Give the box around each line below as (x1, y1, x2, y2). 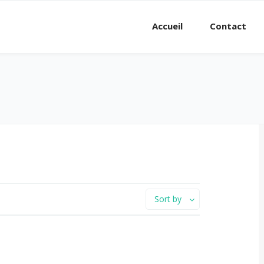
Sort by (154, 193, 181, 204)
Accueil (152, 20, 183, 32)
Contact (210, 20, 246, 32)
